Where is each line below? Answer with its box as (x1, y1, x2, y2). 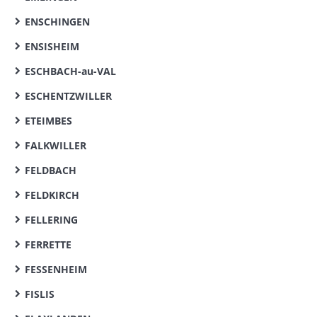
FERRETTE (25, 238, 71, 251)
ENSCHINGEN (25, 15, 90, 28)
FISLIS (25, 287, 54, 301)
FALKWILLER (25, 139, 86, 152)
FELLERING (25, 213, 78, 226)
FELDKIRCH (25, 188, 79, 202)
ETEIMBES (25, 114, 72, 127)
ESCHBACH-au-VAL (25, 64, 116, 78)
